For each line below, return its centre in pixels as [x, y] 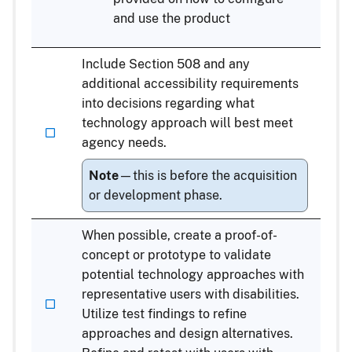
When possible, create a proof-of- [180, 235]
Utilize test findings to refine [164, 313]
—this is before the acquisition [208, 175]
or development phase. [156, 195]
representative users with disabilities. [191, 294]
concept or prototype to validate [176, 255]
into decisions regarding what [168, 103]
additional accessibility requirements [190, 83]
